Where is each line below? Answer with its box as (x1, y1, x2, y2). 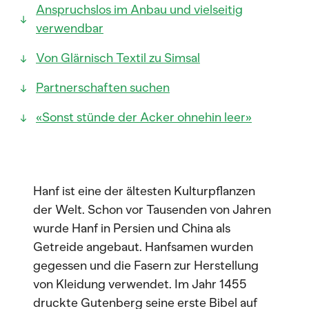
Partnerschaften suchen (36, 80, 170, 95)
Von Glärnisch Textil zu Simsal (36, 50, 200, 66)
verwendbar (36, 21, 103, 36)
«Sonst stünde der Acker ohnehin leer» (36, 110, 252, 125)
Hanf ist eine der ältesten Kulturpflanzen (33, 183, 255, 199)
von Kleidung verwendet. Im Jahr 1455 (33, 277, 247, 292)
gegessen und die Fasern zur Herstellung (33, 258, 259, 273)
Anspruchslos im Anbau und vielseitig (36, 2, 243, 17)
